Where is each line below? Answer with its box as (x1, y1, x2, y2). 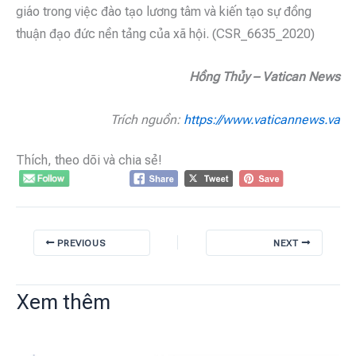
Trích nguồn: (110, 111, 184, 127)
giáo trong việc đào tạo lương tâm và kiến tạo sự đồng (16, 4, 311, 20)
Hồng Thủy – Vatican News (189, 68, 340, 84)
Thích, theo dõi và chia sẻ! (16, 153, 162, 168)
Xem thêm (17, 289, 110, 314)
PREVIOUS (54, 237, 106, 249)
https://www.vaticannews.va (184, 111, 340, 127)
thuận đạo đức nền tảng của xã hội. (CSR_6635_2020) (16, 26, 315, 42)
